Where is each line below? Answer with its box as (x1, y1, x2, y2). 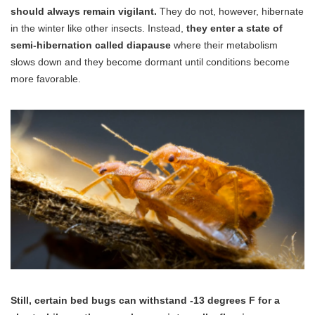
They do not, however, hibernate (157, 5, 304, 17)
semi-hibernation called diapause (11, 39, 171, 51)
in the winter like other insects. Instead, (11, 22, 186, 34)
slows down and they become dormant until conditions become (11, 56, 290, 67)
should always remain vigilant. (11, 5, 157, 17)
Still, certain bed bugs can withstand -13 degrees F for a (11, 295, 280, 307)
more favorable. (11, 72, 81, 84)
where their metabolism (171, 39, 278, 51)
